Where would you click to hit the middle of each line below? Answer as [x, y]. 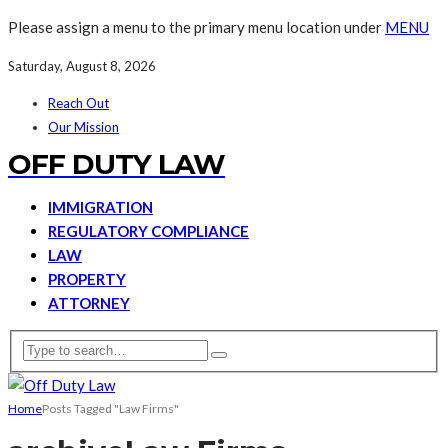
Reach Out [78, 103]
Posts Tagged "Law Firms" [110, 408]
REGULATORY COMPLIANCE [148, 231]
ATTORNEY [89, 303]
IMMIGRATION [100, 207]
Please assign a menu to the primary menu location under [196, 27]
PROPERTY [87, 279]
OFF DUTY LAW [116, 164]
